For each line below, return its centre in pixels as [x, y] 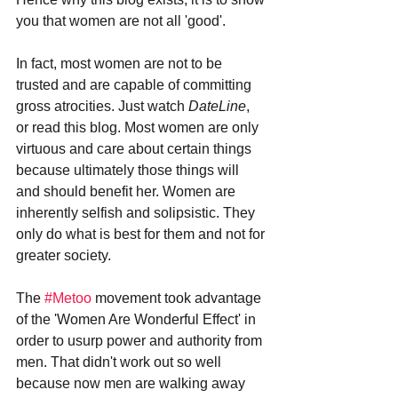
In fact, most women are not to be [121, 63]
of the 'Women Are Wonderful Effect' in [138, 319]
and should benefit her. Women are [127, 191]
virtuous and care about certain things [135, 148]
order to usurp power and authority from [141, 340]
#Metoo [68, 298]
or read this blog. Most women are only [139, 127]
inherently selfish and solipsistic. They [137, 212]
